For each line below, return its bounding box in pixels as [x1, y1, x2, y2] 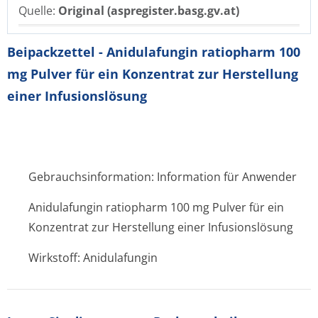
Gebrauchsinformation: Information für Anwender [28, 169, 297, 185]
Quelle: [18, 3, 58, 18]
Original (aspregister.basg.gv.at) [58, 3, 239, 18]
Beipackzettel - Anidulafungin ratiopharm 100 [7, 43, 300, 60]
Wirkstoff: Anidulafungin [28, 250, 158, 265]
